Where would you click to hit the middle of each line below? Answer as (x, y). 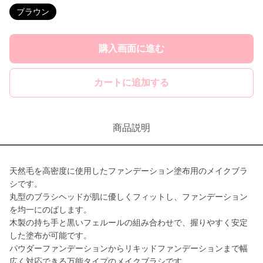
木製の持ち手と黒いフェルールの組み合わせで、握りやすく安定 (129, 222)
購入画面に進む (131, 48)
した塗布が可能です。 (50, 235)
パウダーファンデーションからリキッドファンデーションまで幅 (129, 248)
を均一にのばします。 (50, 210)
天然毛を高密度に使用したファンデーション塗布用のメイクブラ (129, 171)
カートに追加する (131, 82)
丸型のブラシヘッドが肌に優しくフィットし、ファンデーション (129, 197)
